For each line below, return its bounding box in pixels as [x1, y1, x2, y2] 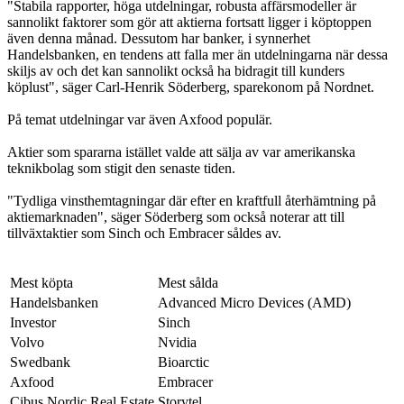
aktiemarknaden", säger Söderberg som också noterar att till [7, 208, 344, 225]
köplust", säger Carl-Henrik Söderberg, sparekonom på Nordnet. [7, 78, 374, 95]
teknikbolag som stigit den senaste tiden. [7, 160, 235, 176]
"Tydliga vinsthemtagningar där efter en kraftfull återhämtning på [7, 192, 376, 208]
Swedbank [10, 353, 70, 370]
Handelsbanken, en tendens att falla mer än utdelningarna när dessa [7, 46, 388, 62]
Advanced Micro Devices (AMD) [158, 294, 351, 310]
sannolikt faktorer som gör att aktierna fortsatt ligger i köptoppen [7, 14, 372, 30]
